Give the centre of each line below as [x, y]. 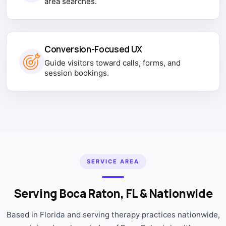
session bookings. [77, 73]
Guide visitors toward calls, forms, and [112, 63]
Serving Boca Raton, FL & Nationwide [113, 193]
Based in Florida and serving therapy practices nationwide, [113, 214]
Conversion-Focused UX [93, 49]
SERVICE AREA [113, 161]
